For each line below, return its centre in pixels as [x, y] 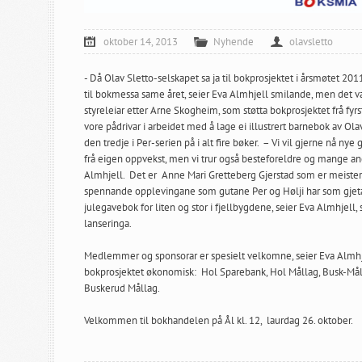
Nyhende [234, 42]
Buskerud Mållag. [122, 288]
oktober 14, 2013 [141, 42]
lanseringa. [108, 224]
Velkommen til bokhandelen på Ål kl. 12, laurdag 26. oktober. [219, 321]
